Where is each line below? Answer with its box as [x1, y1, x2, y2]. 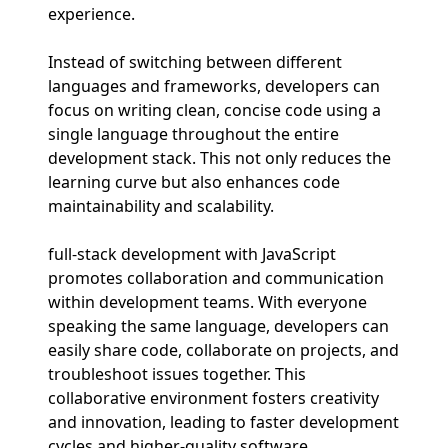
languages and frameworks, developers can [48, 74, 380, 97]
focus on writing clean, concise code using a [48, 98, 381, 121]
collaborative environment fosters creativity [48, 386, 379, 409]
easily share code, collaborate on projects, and [48, 338, 399, 361]
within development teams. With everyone [48, 290, 367, 313]
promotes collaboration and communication [48, 266, 384, 289]
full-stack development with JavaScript [48, 242, 336, 265]
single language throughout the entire [48, 122, 339, 145]
